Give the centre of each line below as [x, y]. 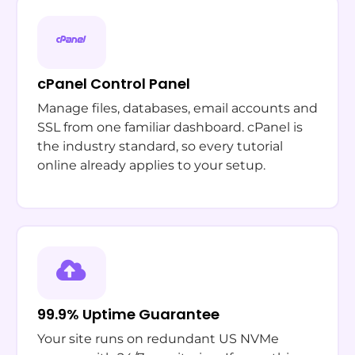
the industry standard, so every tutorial [160, 146]
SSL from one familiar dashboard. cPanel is [170, 127]
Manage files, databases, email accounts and [177, 108]
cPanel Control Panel [114, 84]
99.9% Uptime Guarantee [128, 314]
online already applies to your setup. [151, 165]
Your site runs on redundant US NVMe [158, 339]
